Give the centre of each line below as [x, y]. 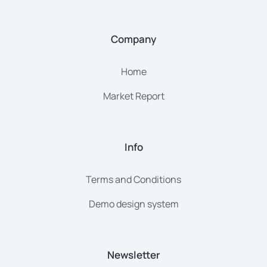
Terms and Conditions [133, 180]
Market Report [133, 96]
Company [133, 39]
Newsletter [133, 255]
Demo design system [133, 204]
